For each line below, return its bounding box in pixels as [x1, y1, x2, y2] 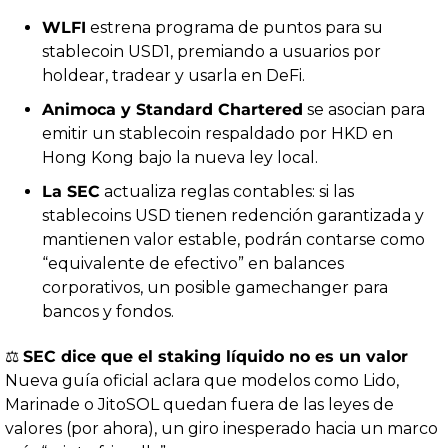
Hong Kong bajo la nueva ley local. [42, 148, 318, 168]
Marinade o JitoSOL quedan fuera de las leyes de [5, 395, 394, 415]
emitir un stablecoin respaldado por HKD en [42, 124, 393, 144]
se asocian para [303, 100, 425, 120]
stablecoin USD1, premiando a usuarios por [42, 42, 381, 62]
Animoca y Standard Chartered [42, 100, 303, 120]
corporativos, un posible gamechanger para [42, 278, 388, 298]
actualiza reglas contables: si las [100, 182, 354, 202]
